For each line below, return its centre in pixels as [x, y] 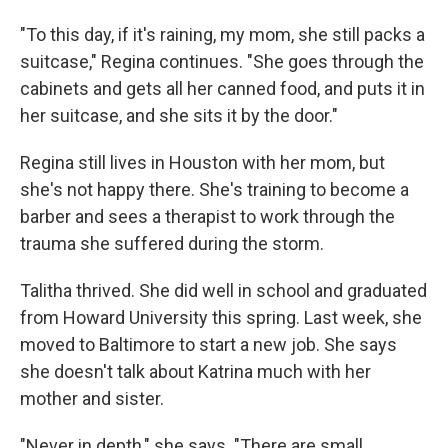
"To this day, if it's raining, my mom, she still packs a [222, 35]
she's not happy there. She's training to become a [214, 190]
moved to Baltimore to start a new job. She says [208, 345]
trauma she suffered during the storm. [172, 244]
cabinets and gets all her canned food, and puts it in [222, 89]
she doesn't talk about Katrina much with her [195, 372]
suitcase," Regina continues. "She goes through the [222, 62]
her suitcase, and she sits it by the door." [179, 116]
